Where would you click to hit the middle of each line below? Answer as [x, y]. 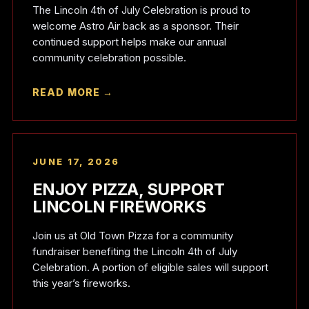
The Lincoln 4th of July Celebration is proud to [141, 10]
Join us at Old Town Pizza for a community [132, 236]
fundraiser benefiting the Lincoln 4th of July [134, 251]
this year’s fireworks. [81, 283]
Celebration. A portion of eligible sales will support [150, 267]
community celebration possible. [109, 58]
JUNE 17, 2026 [76, 161]
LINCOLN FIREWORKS [119, 207]
